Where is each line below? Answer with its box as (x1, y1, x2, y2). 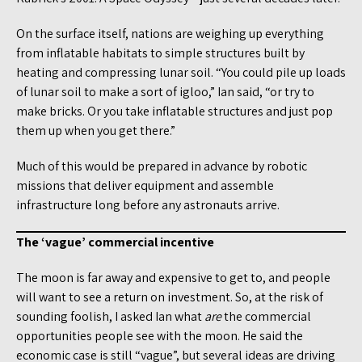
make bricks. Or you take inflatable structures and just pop (16, 102, 333, 120)
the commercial (221, 307, 311, 325)
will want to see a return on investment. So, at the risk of (16, 288, 323, 305)
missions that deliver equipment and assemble (16, 176, 274, 194)
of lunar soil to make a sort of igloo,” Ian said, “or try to (16, 82, 314, 100)
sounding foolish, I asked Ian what (16, 307, 204, 325)
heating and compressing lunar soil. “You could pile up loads (16, 63, 346, 81)
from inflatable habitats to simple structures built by (16, 44, 305, 61)
